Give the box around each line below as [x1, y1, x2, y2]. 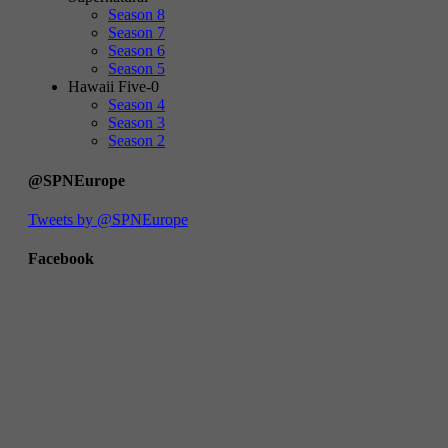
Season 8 [108, 6, 165, 24]
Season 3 [108, 114, 165, 132]
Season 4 [108, 96, 165, 114]
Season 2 [108, 132, 165, 150]
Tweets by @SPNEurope [28, 210, 188, 228]
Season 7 [108, 24, 165, 42]
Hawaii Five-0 [68, 78, 159, 96]
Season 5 [108, 60, 165, 78]
